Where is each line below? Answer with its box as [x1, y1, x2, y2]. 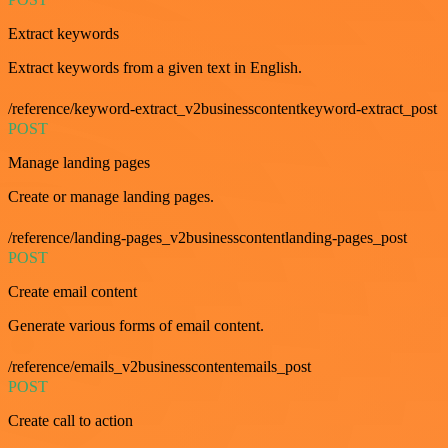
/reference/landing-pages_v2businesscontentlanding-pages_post [8, 228, 407, 246]
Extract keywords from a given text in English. [8, 58, 302, 76]
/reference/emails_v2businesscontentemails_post [8, 357, 311, 375]
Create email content [8, 282, 137, 300]
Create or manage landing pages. [8, 187, 214, 205]
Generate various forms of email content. [8, 316, 264, 334]
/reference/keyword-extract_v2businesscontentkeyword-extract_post [8, 99, 437, 117]
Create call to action [8, 411, 133, 429]
